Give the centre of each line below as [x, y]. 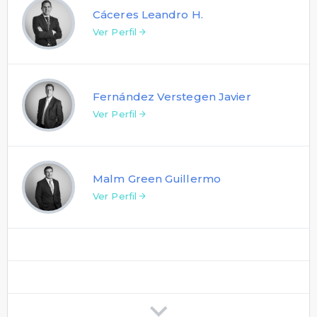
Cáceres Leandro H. [148, 14]
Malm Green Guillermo [157, 178]
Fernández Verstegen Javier [172, 96]
